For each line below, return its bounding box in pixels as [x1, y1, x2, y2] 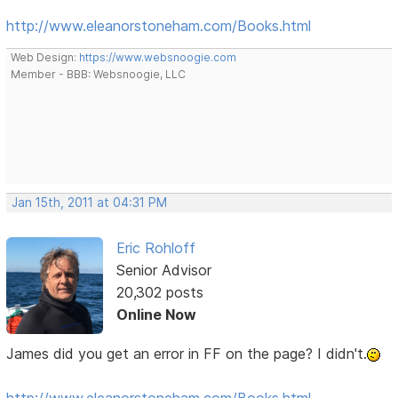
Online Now [115, 306, 196, 324]
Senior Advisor [115, 261, 211, 280]
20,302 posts [115, 283, 203, 302]
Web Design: [11, 51, 80, 65]
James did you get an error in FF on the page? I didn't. [6, 344, 368, 362]
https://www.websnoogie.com [79, 51, 237, 65]
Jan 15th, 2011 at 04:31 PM [12, 195, 168, 211]
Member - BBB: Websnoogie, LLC [11, 68, 187, 82]
